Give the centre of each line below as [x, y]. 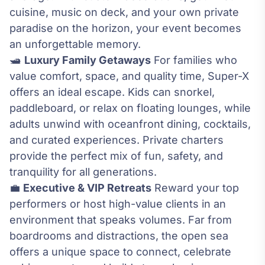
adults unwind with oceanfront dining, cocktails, [130, 124]
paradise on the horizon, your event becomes [125, 28]
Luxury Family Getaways [88, 60]
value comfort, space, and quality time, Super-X [129, 76]
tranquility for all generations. [83, 172]
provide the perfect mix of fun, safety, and [116, 156]
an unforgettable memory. [75, 44]
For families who [194, 60]
